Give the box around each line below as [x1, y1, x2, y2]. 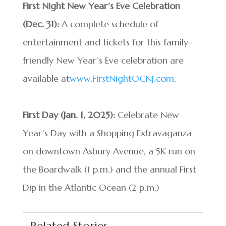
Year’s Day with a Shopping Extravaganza [22, 127, 192, 139]
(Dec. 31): [22, 18, 59, 30]
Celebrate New [115, 109, 179, 121]
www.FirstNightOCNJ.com [69, 73, 174, 84]
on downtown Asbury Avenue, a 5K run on [22, 145, 195, 157]
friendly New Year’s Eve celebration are [22, 54, 184, 66]
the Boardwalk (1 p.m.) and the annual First [22, 163, 196, 175]
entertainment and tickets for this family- [22, 36, 192, 48]
